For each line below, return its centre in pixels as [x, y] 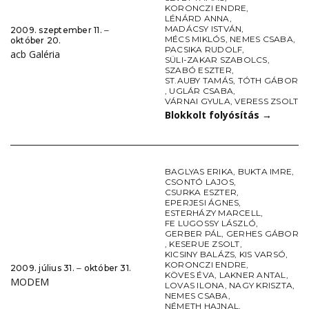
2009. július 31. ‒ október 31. [71, 268]
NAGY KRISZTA [261, 286]
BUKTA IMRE [265, 172]
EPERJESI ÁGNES [202, 203]
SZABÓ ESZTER [198, 70]
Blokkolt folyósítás [213, 115]
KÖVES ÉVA [190, 275]
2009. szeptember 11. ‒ [60, 30]
